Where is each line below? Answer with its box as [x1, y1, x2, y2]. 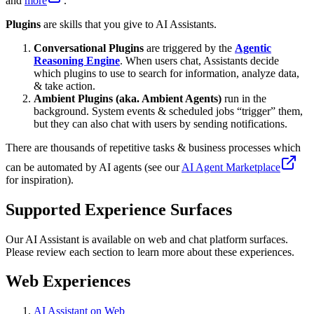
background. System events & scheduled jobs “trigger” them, [34, 104, 303, 117]
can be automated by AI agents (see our [6, 161, 182, 173]
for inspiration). [6, 173, 74, 186]
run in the [221, 92, 266, 104]
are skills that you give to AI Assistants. [41, 18, 217, 30]
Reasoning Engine [34, 54, 120, 67]
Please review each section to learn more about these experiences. [6, 245, 294, 258]
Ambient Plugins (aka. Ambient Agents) [34, 92, 221, 104]
